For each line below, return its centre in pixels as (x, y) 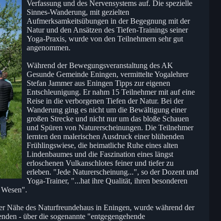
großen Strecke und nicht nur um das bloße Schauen (108, 118)
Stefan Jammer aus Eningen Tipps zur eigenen (98, 83)
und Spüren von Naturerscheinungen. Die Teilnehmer (110, 127)
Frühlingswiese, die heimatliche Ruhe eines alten (102, 145)
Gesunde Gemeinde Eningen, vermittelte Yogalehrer (108, 74)
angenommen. (49, 47)
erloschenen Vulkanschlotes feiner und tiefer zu (100, 163)
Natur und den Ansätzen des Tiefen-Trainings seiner (107, 30)
